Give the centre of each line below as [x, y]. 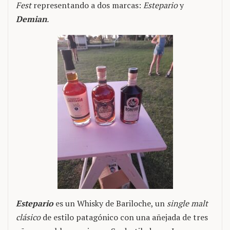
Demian [31, 19]
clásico [28, 217]
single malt [187, 203]
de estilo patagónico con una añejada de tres [124, 217]
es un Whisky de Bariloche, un [110, 203]
